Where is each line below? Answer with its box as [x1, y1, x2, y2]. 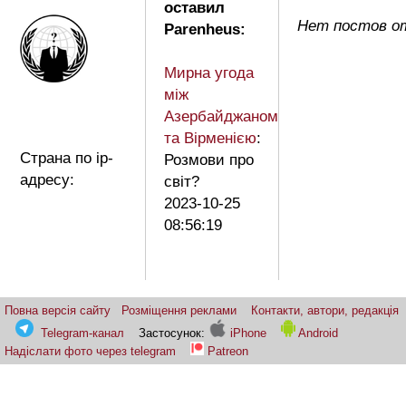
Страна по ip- [20, 150, 113, 168]
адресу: [20, 171, 74, 189]
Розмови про [164, 151, 254, 169]
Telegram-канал [41, 326, 124, 341]
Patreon [208, 344, 248, 359]
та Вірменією [164, 130, 256, 148]
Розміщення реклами [121, 304, 237, 318]
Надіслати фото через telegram [5, 344, 176, 359]
